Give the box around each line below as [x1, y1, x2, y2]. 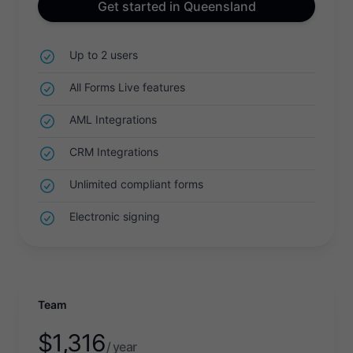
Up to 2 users [69, 48, 138, 61]
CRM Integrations [69, 145, 158, 158]
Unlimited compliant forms [69, 177, 203, 191]
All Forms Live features [69, 80, 185, 94]
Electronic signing [69, 210, 160, 223]
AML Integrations [69, 113, 157, 126]
